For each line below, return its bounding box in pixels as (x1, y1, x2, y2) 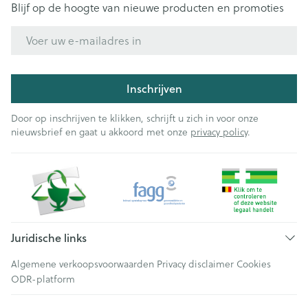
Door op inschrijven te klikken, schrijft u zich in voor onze (11, 111, 258, 125)
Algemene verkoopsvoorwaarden (11, 257, 154, 271)
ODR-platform (11, 272, 75, 286)
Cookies (236, 257, 271, 271)
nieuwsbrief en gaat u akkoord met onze (11, 125, 190, 139)
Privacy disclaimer (157, 257, 234, 271)
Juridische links (11, 230, 87, 245)
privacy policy (190, 125, 247, 139)
